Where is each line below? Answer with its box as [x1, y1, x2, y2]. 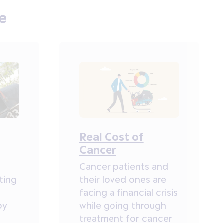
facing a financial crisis [79, 186, 178, 198]
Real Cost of [79, 129, 144, 143]
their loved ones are [79, 173, 166, 185]
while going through [79, 199, 166, 211]
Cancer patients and [79, 160, 168, 172]
